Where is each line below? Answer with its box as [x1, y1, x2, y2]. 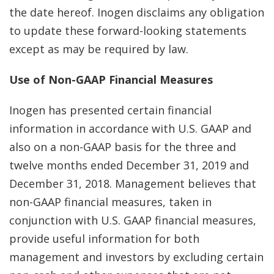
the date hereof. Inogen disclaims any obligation [9, 5, 264, 20]
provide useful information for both [9, 231, 199, 246]
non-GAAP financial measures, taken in [9, 194, 212, 209]
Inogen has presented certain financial [9, 103, 212, 117]
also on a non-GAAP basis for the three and [9, 139, 236, 154]
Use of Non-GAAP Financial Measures [9, 72, 213, 87]
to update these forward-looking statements [9, 23, 246, 38]
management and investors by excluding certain [9, 250, 264, 264]
